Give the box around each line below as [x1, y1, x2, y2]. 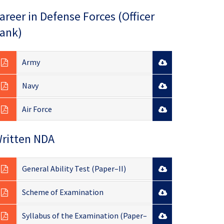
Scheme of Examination [21, 187, 103, 197]
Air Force [21, 104, 52, 114]
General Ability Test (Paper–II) [21, 163, 126, 174]
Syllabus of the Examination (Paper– [21, 210, 147, 221]
